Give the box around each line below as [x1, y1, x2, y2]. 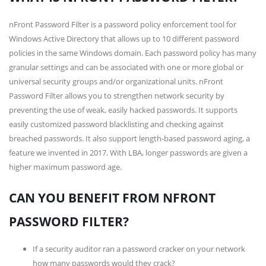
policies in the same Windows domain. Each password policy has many [9, 47, 256, 58]
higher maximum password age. [9, 161, 122, 172]
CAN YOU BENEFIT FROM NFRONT [9, 189, 216, 206]
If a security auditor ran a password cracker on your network [33, 243, 245, 254]
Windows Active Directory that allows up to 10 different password [9, 33, 239, 44]
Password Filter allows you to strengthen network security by [9, 90, 224, 101]
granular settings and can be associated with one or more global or [9, 62, 243, 72]
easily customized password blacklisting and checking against [9, 119, 224, 129]
